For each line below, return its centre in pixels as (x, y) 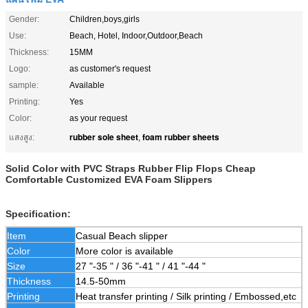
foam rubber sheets (181, 136)
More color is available (124, 251)
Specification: (38, 213)
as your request (98, 118)
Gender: (24, 19)
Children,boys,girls (104, 19)
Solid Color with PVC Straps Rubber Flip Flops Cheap (131, 168)
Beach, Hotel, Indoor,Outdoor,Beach (136, 35)
